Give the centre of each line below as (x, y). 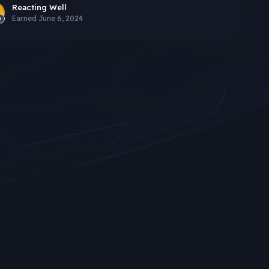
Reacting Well (39, 8)
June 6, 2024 (60, 19)
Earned (25, 19)
